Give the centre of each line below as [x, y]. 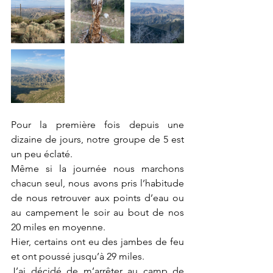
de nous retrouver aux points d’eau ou [97, 198]
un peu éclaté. [43, 154]
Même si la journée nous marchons [97, 168]
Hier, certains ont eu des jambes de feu [97, 242]
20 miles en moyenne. [59, 227]
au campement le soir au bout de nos [97, 212]
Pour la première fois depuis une [97, 125]
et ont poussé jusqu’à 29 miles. [79, 256]
